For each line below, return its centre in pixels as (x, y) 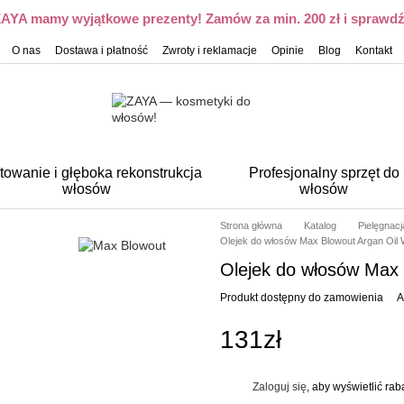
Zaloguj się (280, 386)
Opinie (288, 50)
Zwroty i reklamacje (210, 50)
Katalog (320, 225)
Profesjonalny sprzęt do (324, 173)
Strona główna (251, 225)
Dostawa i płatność (101, 50)
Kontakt (374, 50)
